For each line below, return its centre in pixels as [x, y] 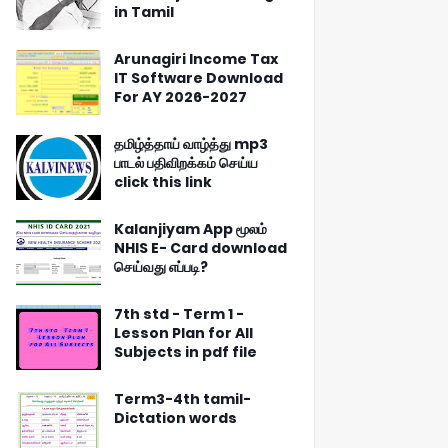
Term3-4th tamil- [182, 399]
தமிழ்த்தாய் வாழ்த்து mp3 [191, 144]
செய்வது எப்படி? [161, 267]
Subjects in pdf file [185, 352]
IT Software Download [198, 78]
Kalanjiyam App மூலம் [190, 229]
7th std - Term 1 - [179, 314]
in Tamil [144, 12]
